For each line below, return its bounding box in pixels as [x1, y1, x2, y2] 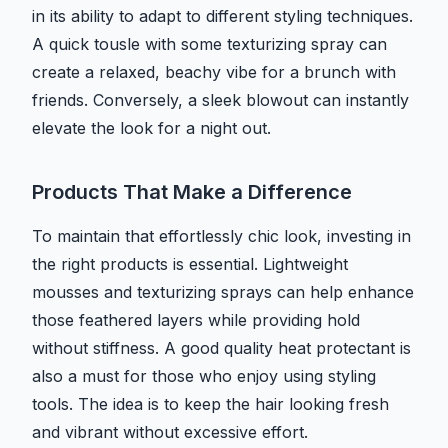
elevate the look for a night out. [32, 118, 271, 139]
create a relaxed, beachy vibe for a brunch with [32, 62, 396, 83]
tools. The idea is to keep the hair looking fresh [32, 394, 389, 415]
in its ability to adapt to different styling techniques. [32, 6, 413, 27]
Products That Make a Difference [32, 180, 352, 205]
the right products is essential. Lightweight [32, 254, 348, 275]
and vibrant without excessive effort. [32, 422, 308, 443]
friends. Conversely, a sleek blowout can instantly [32, 90, 409, 111]
